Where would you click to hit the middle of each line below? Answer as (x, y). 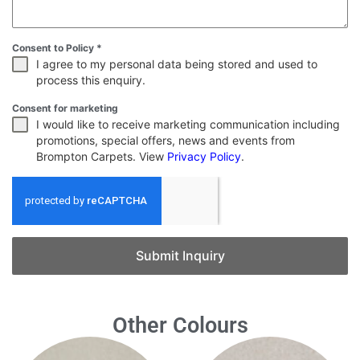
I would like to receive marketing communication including (188, 125)
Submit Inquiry (180, 256)
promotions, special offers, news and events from (166, 141)
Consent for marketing (65, 108)
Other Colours (180, 326)
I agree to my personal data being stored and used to (177, 64)
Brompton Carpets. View (102, 157)
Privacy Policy (204, 157)
